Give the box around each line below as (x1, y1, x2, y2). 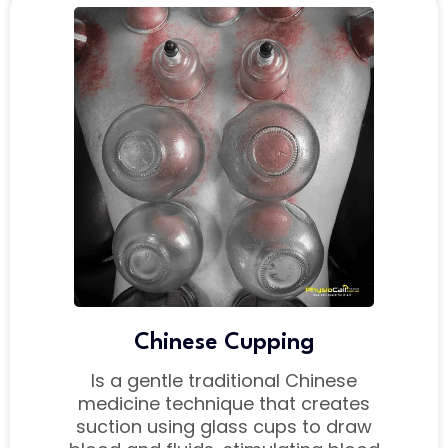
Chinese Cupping (133, 331, 315, 356)
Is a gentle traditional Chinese (91, 368, 357, 394)
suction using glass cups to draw (76, 414, 372, 440)
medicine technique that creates (78, 391, 370, 417)
